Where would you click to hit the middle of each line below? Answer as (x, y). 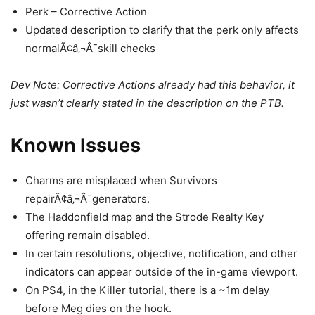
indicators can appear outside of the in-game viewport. (162, 272)
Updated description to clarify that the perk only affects (162, 30)
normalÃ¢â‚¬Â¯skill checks (90, 48)
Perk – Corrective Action (86, 12)
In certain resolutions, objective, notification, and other (161, 253)
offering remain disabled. (88, 235)
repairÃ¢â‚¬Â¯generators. (88, 199)
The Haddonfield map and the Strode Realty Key (144, 217)
